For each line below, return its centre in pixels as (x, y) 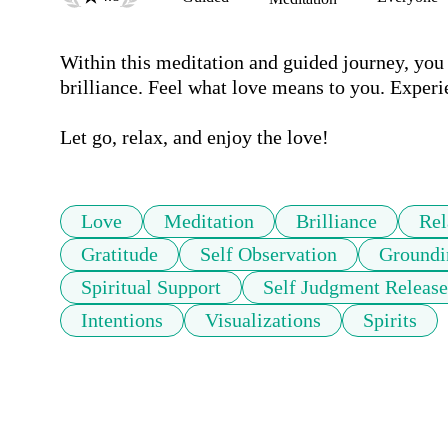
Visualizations (263, 320)
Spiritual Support (151, 287)
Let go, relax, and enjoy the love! (194, 137)
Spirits (390, 320)
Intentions (122, 320)
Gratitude (119, 254)
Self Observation (268, 254)
